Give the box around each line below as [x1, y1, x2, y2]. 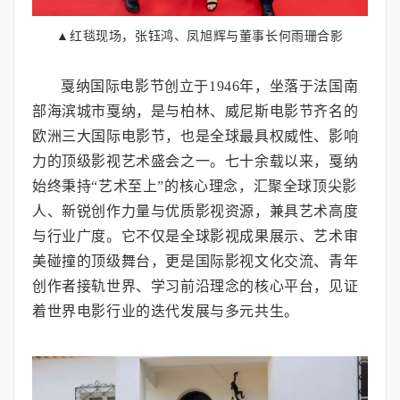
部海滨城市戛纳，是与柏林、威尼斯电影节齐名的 [32, 104, 359, 120]
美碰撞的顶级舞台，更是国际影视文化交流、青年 [32, 254, 359, 270]
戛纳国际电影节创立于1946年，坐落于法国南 [61, 79, 359, 95]
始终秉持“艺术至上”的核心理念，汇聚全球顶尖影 [32, 179, 357, 195]
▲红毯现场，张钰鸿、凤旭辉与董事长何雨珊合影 [56, 29, 344, 44]
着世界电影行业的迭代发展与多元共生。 [32, 304, 299, 320]
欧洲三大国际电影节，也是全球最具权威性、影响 [32, 129, 359, 145]
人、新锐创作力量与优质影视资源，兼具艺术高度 [32, 204, 359, 220]
